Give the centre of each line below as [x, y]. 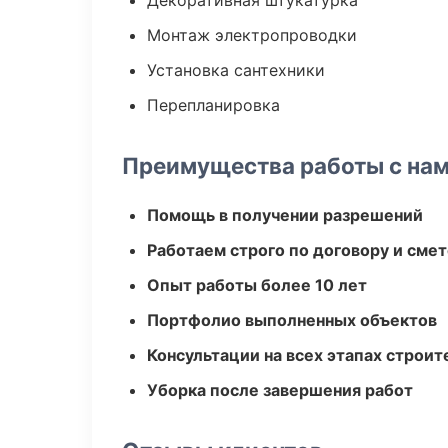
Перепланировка [213, 105]
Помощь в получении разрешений [285, 215]
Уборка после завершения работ [280, 390]
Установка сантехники [236, 70]
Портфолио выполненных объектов [292, 320]
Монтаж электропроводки [252, 35]
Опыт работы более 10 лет [257, 285]
